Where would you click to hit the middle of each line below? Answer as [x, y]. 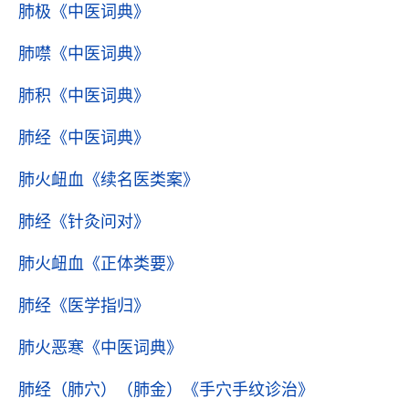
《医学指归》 [100, 306]
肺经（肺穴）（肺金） [100, 390]
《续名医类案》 [142, 180]
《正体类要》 [133, 264]
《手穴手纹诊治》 [248, 390]
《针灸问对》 [100, 222]
